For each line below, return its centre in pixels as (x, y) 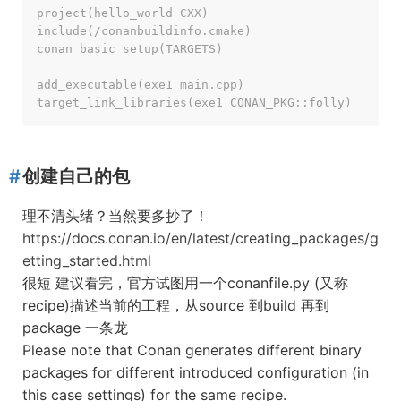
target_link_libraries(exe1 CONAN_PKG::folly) (194, 102)
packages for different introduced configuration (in (196, 372)
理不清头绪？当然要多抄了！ (115, 216)
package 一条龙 (75, 328)
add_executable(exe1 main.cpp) (141, 85)
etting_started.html (87, 260)
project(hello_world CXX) (123, 13)
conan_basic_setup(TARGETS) (130, 49)
